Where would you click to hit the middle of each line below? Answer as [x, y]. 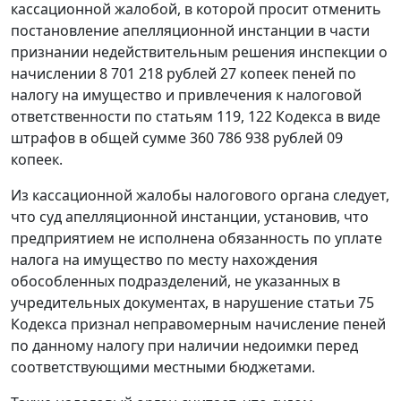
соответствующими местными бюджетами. [163, 367]
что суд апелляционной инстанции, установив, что [190, 217]
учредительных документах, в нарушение [159, 303]
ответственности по [83, 117]
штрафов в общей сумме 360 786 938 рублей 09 [177, 138]
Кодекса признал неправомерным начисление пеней [198, 324]
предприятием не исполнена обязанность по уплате [196, 239]
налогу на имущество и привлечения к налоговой [186, 95]
